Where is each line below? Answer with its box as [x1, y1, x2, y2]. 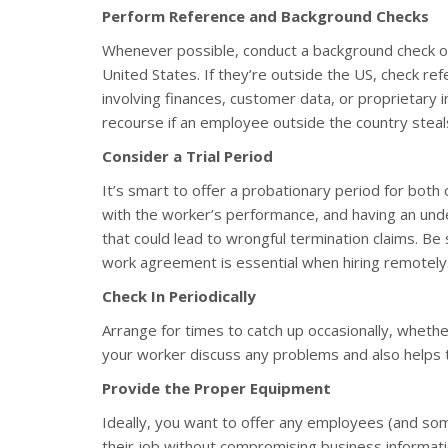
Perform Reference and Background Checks [102, 5, 429, 26]
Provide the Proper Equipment [102, 377, 331, 398]
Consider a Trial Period [102, 145, 273, 166]
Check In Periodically [102, 285, 256, 306]
